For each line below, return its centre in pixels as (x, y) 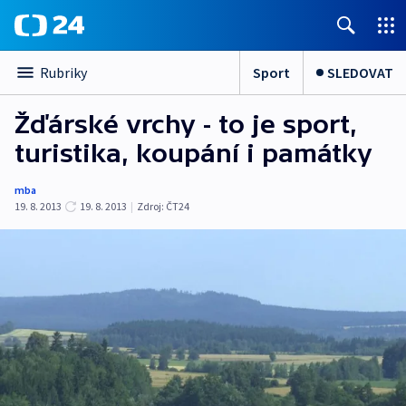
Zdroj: (150, 206)
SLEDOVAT (360, 72)
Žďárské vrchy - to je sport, (186, 124)
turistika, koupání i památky (193, 153)
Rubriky (63, 72)
